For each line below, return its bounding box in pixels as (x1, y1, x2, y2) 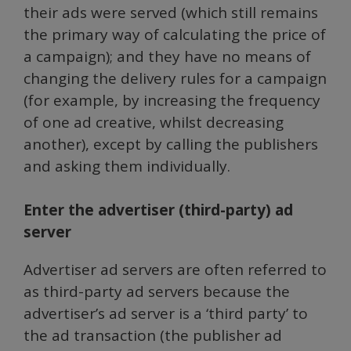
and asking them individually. (24, 155, 230, 176)
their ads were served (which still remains (24, 2, 318, 23)
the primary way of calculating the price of (24, 24, 326, 45)
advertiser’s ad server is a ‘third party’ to (24, 303, 308, 324)
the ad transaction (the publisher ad (24, 325, 282, 346)
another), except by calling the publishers (24, 133, 318, 154)
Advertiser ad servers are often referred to (24, 259, 327, 280)
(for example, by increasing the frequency (24, 89, 320, 110)
